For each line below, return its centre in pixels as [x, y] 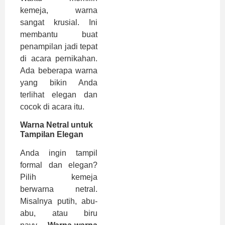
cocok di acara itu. [52, 106]
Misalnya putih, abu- [59, 201]
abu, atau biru [59, 213]
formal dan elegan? [59, 165]
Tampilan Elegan [52, 135]
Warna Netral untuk [57, 125]
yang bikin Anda [59, 82]
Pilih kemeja [59, 177]
